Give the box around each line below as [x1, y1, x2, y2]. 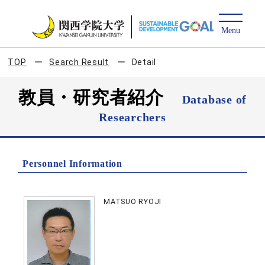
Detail [131, 57, 157, 67]
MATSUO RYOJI [104, 197, 162, 206]
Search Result [49, 57, 109, 67]
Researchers [99, 111, 166, 124]
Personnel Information [22, 159, 122, 169]
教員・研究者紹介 [18, 88, 182, 107]
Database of [182, 93, 247, 106]
